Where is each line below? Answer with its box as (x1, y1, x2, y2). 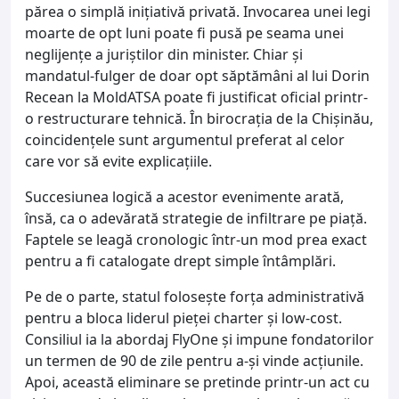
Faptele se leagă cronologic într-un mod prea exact (25, 229, 367, 249)
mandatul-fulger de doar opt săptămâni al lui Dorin (25, 65, 370, 85)
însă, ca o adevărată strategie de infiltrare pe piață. (25, 208, 367, 228)
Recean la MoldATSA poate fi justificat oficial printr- (25, 86, 368, 107)
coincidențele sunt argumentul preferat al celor (25, 129, 345, 150)
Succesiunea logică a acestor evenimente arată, (25, 186, 344, 207)
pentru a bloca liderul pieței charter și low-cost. (25, 307, 342, 328)
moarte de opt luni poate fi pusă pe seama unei (25, 22, 344, 43)
